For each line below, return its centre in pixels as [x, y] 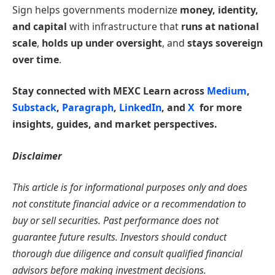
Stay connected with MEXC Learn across [110, 91]
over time [36, 59]
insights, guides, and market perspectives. [115, 124]
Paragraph [88, 108]
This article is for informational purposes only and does [130, 188]
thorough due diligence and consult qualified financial [127, 254]
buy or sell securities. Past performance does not [115, 221]
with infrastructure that [125, 26]
